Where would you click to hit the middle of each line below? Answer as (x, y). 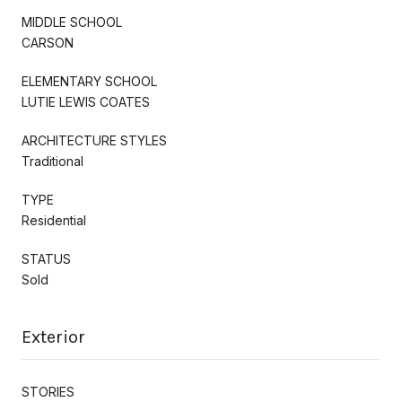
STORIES (48, 391)
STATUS (46, 258)
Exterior (53, 336)
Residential (54, 220)
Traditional (52, 161)
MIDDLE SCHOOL (72, 22)
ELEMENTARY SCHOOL (89, 81)
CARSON (48, 42)
